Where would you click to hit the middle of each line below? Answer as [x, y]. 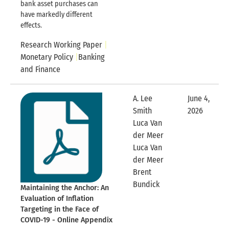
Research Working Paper [61, 45]
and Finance [40, 70]
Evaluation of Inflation [57, 199]
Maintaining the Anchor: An [65, 188]
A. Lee [143, 99]
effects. [31, 26]
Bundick [146, 185]
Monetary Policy [47, 57]
